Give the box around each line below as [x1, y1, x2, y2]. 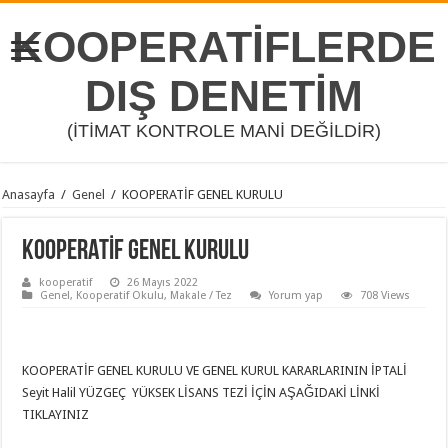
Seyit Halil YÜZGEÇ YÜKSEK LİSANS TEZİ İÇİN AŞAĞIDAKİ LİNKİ [22, 385, 381, 400]
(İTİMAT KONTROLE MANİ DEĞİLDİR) [67, 121, 381, 141]
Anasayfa [2, 187, 56, 202]
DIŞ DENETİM [85, 72, 363, 120]
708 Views [360, 289, 411, 302]
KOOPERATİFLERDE [12, 23, 436, 71]
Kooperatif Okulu [76, 289, 165, 302]
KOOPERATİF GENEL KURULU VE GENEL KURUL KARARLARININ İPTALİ [22, 363, 408, 378]
